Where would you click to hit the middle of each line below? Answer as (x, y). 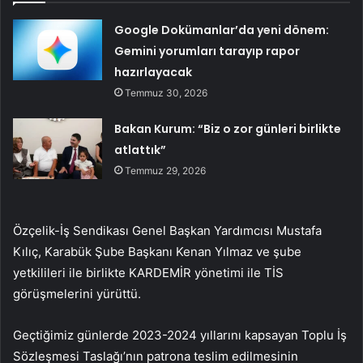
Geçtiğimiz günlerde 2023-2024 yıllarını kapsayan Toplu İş (180, 335)
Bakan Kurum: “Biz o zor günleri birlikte (228, 128)
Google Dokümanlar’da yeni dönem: (222, 30)
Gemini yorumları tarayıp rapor (207, 51)
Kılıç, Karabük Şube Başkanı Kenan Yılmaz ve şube (157, 251)
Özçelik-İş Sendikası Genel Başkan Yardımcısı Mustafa (167, 230)
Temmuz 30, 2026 (167, 92)
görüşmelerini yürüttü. (77, 293)
